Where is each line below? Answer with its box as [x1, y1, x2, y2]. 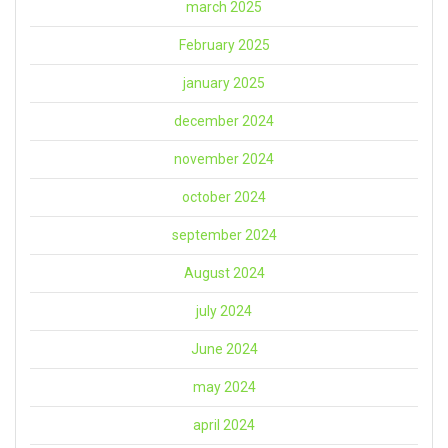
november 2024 [174, 150, 274, 167]
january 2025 [183, 74, 265, 91]
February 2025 [178, 36, 270, 53]
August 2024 [183, 264, 265, 281]
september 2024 [171, 226, 277, 243]
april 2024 [193, 416, 255, 433]
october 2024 [182, 188, 266, 205]
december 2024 [174, 112, 274, 129]
